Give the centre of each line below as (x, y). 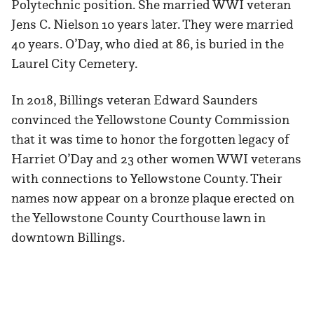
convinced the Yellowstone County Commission (150, 120)
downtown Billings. (68, 238)
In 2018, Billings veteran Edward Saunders (135, 100)
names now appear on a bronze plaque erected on (153, 198)
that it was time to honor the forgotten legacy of (150, 139)
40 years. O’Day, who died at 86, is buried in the (148, 44)
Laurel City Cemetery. (75, 64)
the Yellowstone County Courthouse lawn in (138, 218)
